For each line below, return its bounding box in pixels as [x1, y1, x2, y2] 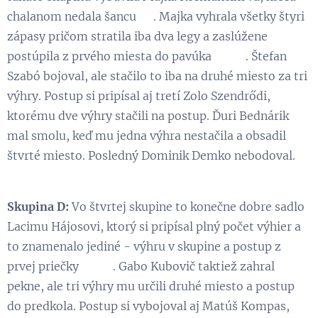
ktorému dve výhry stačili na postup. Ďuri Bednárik [7, 108, 289, 123]
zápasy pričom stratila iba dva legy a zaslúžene [7, 28, 268, 43]
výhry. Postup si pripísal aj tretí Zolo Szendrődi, [7, 88, 270, 103]
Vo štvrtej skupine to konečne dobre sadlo [72, 199, 305, 214]
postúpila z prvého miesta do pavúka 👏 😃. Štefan [7, 48, 287, 63]
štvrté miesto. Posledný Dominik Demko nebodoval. [7, 148, 295, 163]
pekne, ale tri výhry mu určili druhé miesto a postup [7, 278, 295, 293]
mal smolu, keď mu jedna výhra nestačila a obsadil [7, 128, 286, 143]
